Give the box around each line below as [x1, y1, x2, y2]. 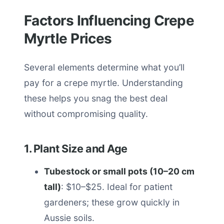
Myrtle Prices [24, 30, 112, 47]
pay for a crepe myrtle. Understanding [24, 77, 183, 88]
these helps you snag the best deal [24, 93, 167, 103]
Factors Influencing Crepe [24, 12, 194, 29]
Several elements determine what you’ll [24, 62, 184, 72]
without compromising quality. [24, 108, 148, 119]
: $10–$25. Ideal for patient [61, 181, 172, 192]
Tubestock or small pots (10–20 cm [44, 166, 194, 176]
